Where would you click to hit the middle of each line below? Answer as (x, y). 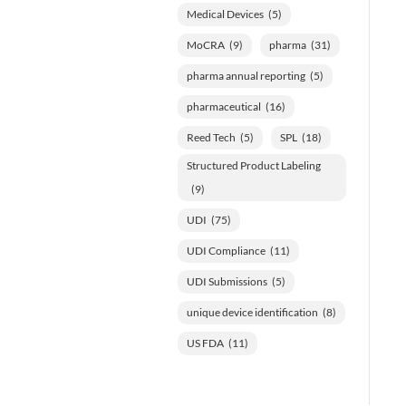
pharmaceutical (223, 106)
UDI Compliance (226, 250)
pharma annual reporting (246, 75)
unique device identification (252, 312)
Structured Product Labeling (253, 165)
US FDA (205, 343)
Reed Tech (211, 137)
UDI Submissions (227, 281)
